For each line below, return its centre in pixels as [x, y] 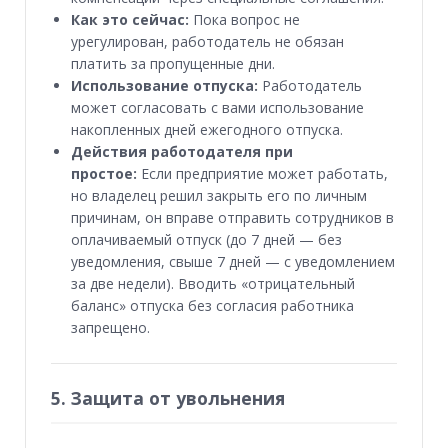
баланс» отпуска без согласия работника [212, 305]
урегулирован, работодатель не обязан [207, 41]
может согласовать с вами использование [217, 107]
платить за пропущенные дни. [173, 63]
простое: [104, 173]
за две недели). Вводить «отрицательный [213, 283]
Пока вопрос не [244, 19]
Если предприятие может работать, [262, 173]
